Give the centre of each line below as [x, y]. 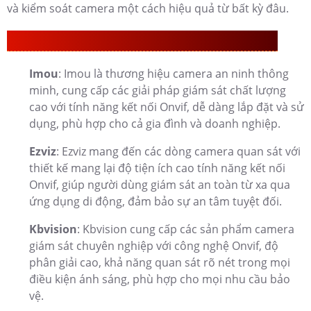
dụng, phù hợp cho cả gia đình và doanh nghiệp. [155, 124]
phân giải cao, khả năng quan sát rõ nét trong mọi [160, 263]
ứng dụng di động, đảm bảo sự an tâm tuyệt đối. [155, 202]
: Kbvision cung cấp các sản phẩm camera [186, 229]
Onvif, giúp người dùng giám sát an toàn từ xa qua [160, 185]
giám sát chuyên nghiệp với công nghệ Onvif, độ [154, 246]
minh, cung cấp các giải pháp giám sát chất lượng [158, 91]
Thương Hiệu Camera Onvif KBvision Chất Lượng [142, 41]
